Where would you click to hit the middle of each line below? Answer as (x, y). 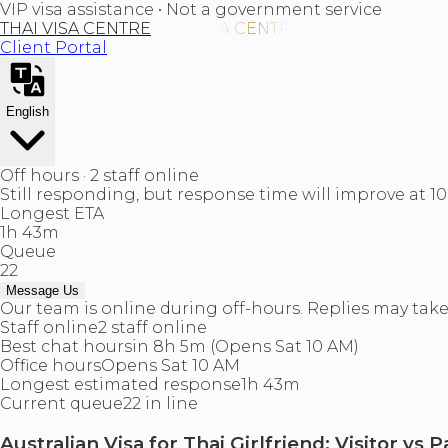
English (27, 111)
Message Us (42, 290)
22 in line (160, 403)
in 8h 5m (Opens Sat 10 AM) (245, 346)
